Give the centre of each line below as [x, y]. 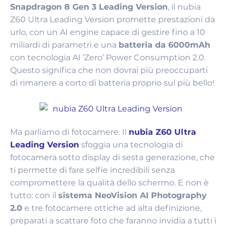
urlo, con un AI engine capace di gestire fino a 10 [108, 32]
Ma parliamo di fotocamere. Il [69, 132]
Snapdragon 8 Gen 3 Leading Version [89, 7]
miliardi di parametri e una [64, 45]
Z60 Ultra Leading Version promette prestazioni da [112, 19]
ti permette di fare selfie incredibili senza [92, 170]
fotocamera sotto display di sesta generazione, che [112, 157]
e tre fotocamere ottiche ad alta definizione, [112, 208]
